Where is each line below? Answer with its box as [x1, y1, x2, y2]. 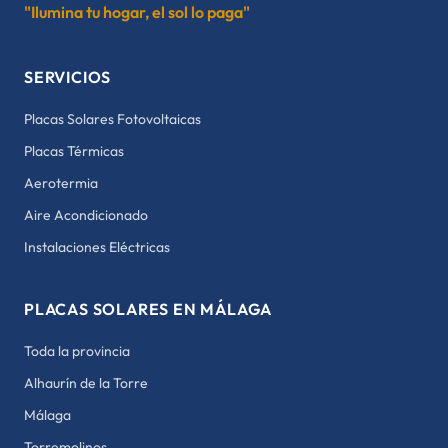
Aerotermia [24, 174, 98, 192]
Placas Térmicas [24, 142, 124, 160]
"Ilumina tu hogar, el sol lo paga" [24, 2, 250, 22]
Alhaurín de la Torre [24, 374, 148, 392]
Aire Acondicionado [24, 206, 148, 224]
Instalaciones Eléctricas [24, 238, 170, 256]
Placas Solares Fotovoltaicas [24, 110, 201, 128]
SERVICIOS [24, 67, 112, 87]
